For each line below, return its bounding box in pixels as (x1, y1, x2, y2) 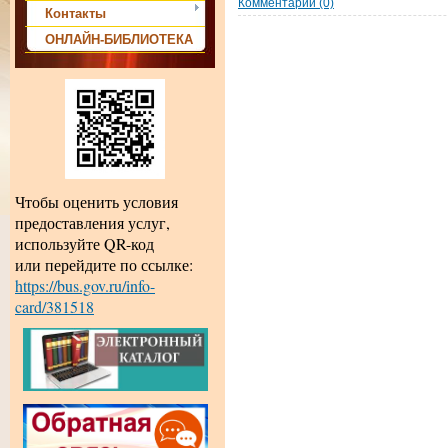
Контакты (45, 6, 106, 21)
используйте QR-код (15, 233, 154, 255)
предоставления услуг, (15, 212, 170, 234)
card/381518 (15, 296, 94, 318)
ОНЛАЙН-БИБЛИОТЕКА (45, 32, 193, 47)
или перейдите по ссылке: (15, 254, 193, 276)
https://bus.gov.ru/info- (15, 275, 155, 297)
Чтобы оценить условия (15, 191, 178, 213)
